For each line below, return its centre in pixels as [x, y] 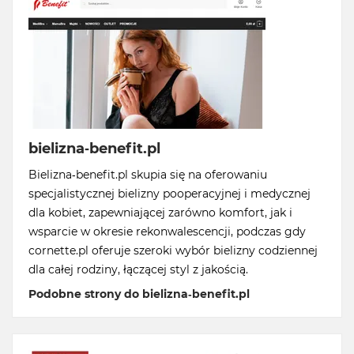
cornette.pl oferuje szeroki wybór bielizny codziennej [173, 251]
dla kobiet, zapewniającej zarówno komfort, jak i [160, 213]
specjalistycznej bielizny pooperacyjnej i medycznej [169, 194]
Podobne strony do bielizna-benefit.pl [139, 294]
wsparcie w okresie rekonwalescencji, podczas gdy [167, 232]
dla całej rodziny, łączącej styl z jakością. [138, 270]
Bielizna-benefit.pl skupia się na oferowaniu [148, 175]
